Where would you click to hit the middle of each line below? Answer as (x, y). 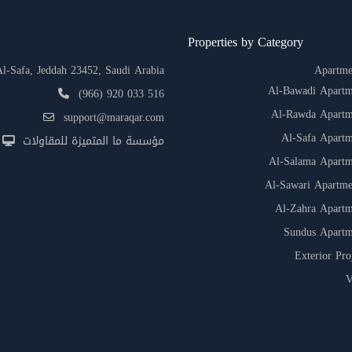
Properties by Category (246, 42)
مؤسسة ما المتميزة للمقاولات (93, 141)
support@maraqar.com (114, 117)
